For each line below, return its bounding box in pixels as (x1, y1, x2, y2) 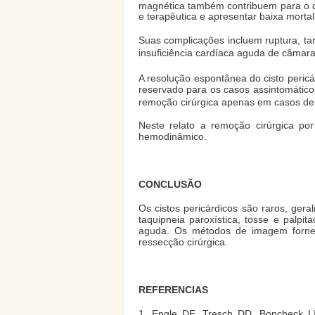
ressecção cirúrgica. (139, 236, 228, 248)
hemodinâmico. (139, 131, 207, 143)
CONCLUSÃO (139, 179, 202, 191)
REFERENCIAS (139, 284, 208, 296)
